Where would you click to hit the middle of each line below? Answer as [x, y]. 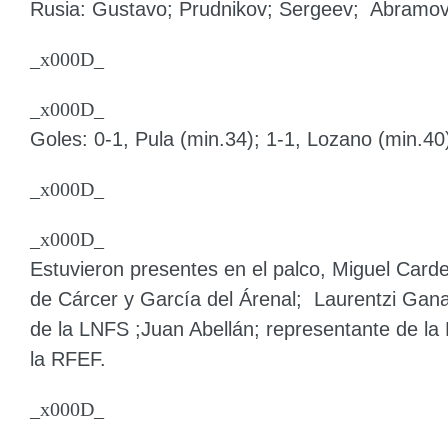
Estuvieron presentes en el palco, [181, 268]
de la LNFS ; [85, 328]
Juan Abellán [197, 328]
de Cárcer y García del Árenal [163, 298]
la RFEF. [68, 358]
